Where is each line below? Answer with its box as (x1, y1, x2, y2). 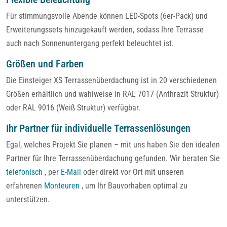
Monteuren (44, 180, 80, 191)
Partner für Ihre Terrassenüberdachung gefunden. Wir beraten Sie (6, 153, 220, 163)
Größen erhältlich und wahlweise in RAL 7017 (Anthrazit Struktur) (6, 89, 219, 99)
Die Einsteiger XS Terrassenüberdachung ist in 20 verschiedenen (6, 75, 217, 85)
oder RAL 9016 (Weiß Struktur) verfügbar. (6, 102, 140, 112)
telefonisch (6, 167, 43, 177)
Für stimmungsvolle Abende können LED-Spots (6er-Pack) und (6, 11, 208, 21)
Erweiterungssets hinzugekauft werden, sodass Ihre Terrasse (6, 24, 204, 34)
